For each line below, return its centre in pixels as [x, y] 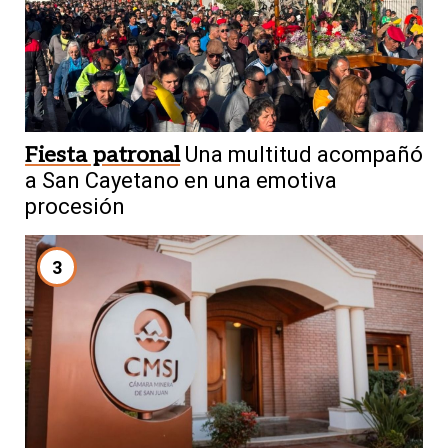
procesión [75, 207]
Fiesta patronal [102, 155]
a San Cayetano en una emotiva [181, 181]
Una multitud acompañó [304, 155]
